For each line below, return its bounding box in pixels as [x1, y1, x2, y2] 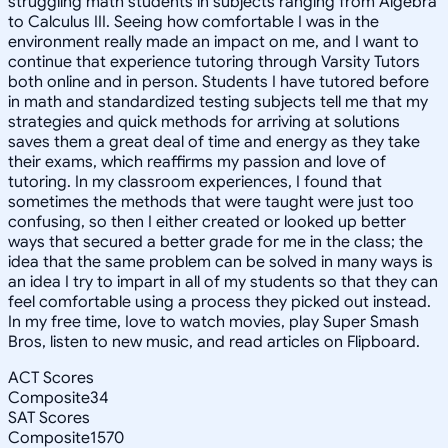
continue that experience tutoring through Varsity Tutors [8, 51, 420, 72]
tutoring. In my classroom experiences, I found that [8, 171, 382, 192]
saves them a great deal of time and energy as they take [8, 131, 420, 152]
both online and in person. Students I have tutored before [8, 71, 429, 92]
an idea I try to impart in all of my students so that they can [8, 271, 438, 292]
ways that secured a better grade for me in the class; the [8, 231, 423, 252]
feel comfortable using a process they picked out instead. [8, 291, 431, 312]
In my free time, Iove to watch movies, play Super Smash [8, 311, 419, 332]
